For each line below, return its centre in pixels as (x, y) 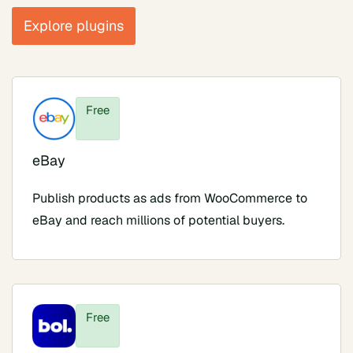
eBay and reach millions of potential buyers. (158, 220)
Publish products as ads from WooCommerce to (170, 198)
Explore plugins (74, 25)
